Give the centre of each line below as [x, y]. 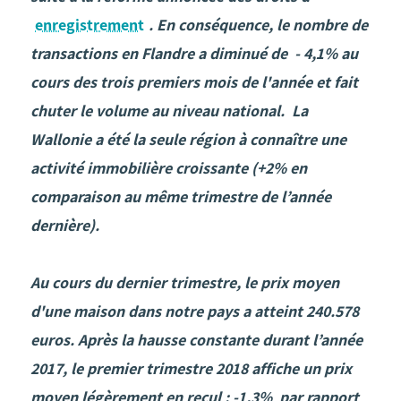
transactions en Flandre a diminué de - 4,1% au [194, 54]
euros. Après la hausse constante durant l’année [196, 340]
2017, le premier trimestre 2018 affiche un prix [191, 369]
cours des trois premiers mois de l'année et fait [194, 82]
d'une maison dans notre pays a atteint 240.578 [195, 311]
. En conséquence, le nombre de [258, 25]
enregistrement [90, 25]
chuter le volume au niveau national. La [169, 111]
